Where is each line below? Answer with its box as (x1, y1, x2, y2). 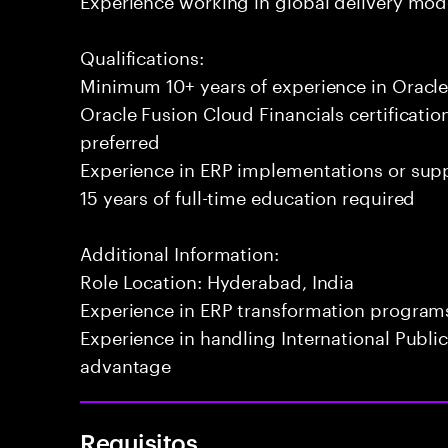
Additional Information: (80, 237, 279, 265)
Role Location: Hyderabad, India (80, 265, 355, 293)
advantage (80, 349, 172, 377)
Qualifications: (80, 41, 204, 69)
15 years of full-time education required (80, 181, 416, 209)
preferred (80, 125, 161, 153)
